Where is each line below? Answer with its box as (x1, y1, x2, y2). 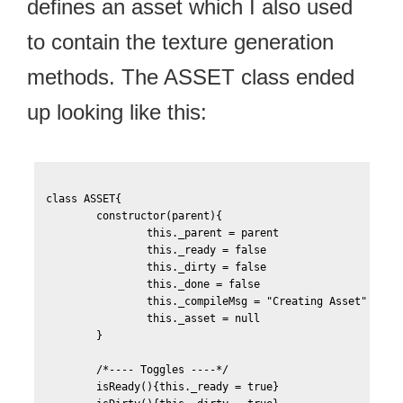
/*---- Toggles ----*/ (46, 363, 97, 377)
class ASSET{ (46, 193, 122, 206)
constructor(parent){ (46, 210, 97, 223)
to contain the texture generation (27, 29, 334, 54)
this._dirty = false (46, 261, 148, 274)
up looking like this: (27, 99, 207, 124)
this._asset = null (46, 312, 148, 326)
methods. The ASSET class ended (27, 64, 354, 89)
